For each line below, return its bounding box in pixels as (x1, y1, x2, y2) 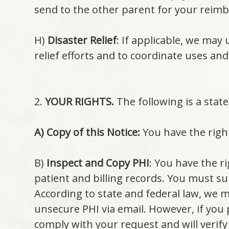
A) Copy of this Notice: (34, 125, 141, 140)
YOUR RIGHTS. (45, 95, 114, 109)
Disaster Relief (48, 33, 117, 48)
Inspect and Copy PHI (47, 156, 150, 170)
